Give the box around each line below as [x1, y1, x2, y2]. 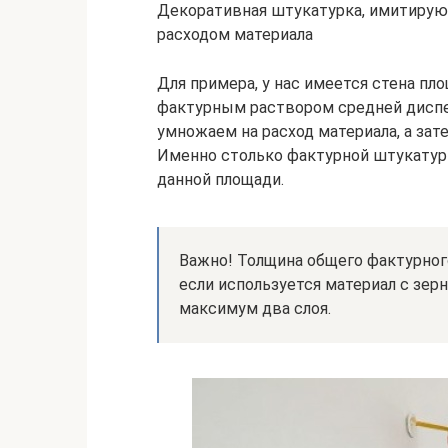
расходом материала [157, 25, 313, 44]
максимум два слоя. [179, 299, 331, 318]
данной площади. [157, 170, 284, 189]
